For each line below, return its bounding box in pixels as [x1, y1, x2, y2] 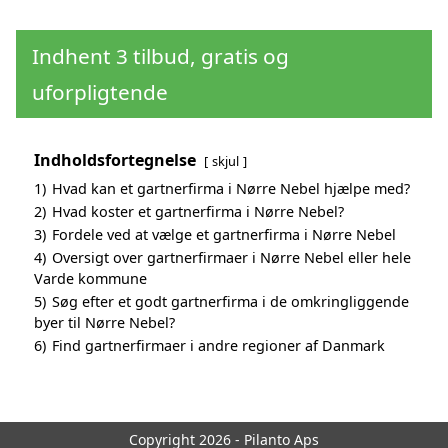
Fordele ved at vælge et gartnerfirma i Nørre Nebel [52, 224, 396, 244]
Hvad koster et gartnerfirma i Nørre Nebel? [52, 201, 344, 221]
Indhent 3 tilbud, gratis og [32, 41, 289, 70]
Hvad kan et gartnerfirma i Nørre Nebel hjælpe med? [52, 178, 410, 198]
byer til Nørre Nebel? [34, 312, 175, 332]
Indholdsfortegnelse [34, 148, 196, 171]
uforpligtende [32, 77, 168, 106]
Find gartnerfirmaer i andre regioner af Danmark [52, 335, 385, 355]
